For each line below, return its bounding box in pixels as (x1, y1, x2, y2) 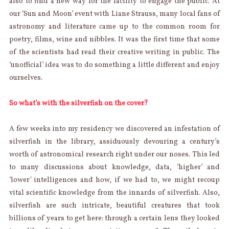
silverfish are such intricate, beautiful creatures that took (9, 200, 220, 211)
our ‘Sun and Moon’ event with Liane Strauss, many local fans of (9, 9, 220, 19)
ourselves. (9, 73, 42, 83)
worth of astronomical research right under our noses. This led (9, 149, 220, 159)
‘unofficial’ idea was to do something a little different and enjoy (9, 60, 220, 70)
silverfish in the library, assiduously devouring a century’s (9, 136, 220, 147)
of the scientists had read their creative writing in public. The (9, 47, 220, 57)
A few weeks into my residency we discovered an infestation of (9, 124, 220, 134)
